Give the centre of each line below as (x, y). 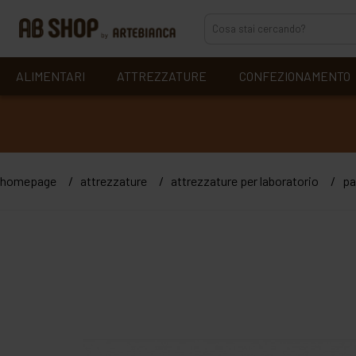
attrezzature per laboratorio (245, 181)
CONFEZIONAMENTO (294, 76)
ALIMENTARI (51, 76)
